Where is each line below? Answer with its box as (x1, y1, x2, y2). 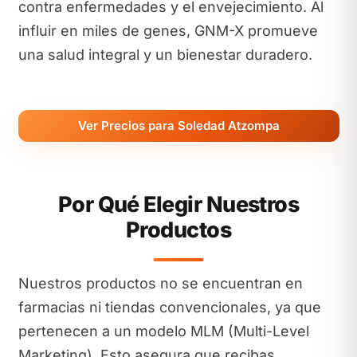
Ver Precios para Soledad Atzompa (77, 117, 280, 133)
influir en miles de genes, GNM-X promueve (18, 22, 318, 39)
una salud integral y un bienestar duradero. (18, 45, 312, 63)
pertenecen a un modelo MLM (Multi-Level (18, 323, 309, 339)
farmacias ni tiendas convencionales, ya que (18, 299, 321, 316)
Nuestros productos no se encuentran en (18, 275, 303, 292)
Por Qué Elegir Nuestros (57, 191, 300, 218)
